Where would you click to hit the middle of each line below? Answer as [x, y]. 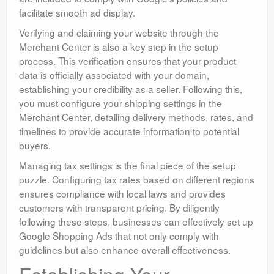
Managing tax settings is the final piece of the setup [128, 165]
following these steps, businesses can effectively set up [136, 222]
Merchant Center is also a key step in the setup [119, 47]
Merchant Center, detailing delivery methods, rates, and [136, 117]
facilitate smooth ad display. [77, 13]
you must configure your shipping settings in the [120, 103]
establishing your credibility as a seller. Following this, [131, 89]
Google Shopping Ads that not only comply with [119, 236]
